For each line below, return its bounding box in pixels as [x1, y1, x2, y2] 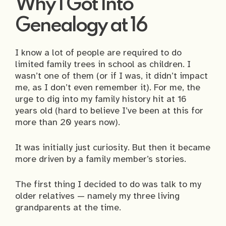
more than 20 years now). [15, 117, 120, 128]
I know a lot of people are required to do [15, 47, 182, 59]
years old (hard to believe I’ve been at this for [15, 105, 203, 117]
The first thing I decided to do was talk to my [15, 179, 201, 190]
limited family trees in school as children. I [15, 59, 191, 70]
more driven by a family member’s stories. [15, 153, 186, 165]
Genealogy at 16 [15, 16, 147, 36]
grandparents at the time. [15, 202, 121, 213]
